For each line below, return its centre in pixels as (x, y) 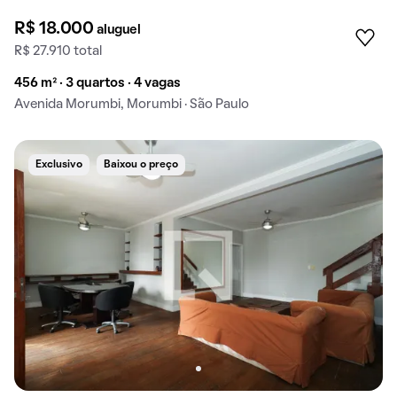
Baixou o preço (141, 165)
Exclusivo (59, 165)
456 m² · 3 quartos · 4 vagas (97, 84)
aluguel (119, 31)
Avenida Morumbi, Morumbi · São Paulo (132, 105)
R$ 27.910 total (58, 52)
